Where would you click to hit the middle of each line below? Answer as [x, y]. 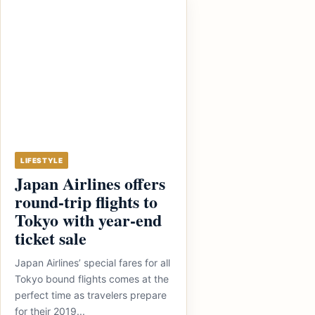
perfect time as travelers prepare [91, 295]
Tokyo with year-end [88, 220]
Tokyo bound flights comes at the [92, 279]
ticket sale [51, 238]
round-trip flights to [86, 201]
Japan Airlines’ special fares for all [92, 263]
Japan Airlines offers [90, 183]
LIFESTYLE [42, 160]
